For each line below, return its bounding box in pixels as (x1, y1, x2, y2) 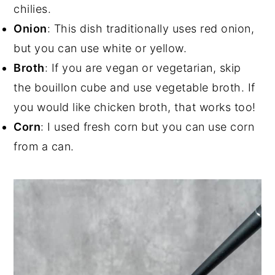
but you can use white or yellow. (14, 41, 187, 55)
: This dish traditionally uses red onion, (47, 21, 255, 35)
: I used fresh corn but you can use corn (41, 120, 255, 133)
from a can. (14, 139, 74, 153)
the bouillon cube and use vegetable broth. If (14, 80, 255, 94)
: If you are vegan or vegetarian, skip (44, 61, 241, 74)
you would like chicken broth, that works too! (14, 100, 256, 114)
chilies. (14, 2, 52, 15)
